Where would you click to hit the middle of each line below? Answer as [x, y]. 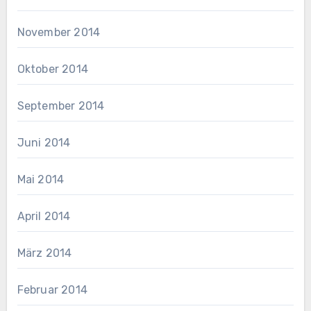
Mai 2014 [41, 180]
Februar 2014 [52, 290]
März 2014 [44, 253]
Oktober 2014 [52, 69]
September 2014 [61, 106]
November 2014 [59, 33]
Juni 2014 [44, 143]
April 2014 [44, 217]
